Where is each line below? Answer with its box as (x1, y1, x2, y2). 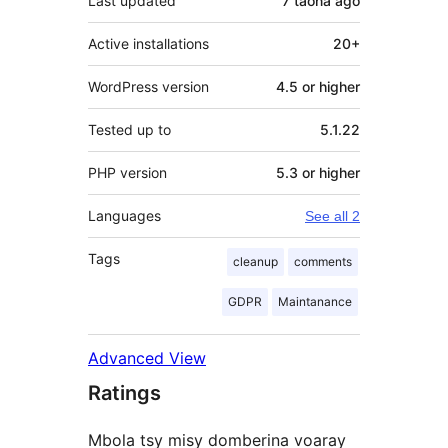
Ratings (88, 380, 161, 405)
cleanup (233, 253, 278, 269)
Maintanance (278, 293, 352, 309)
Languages (88, 206, 161, 224)
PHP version (88, 163, 167, 181)
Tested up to (88, 120, 171, 138)
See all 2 (305, 207, 360, 224)
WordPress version (88, 77, 209, 95)
